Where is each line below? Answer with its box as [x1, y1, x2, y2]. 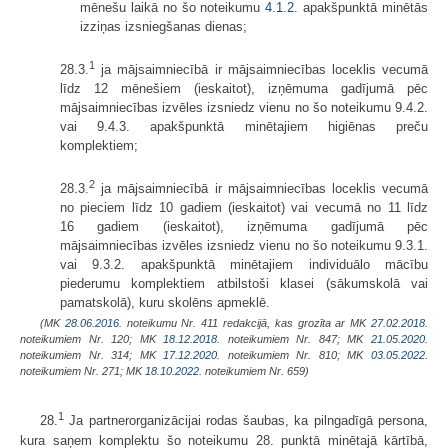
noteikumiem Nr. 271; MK [20, 365, 145, 378]
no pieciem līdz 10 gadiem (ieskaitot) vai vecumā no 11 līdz [60, 200, 428, 216]
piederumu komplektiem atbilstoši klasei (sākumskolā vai [60, 276, 428, 292]
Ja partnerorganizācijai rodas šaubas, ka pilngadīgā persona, [64, 413, 428, 429]
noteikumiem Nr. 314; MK [20, 349, 164, 362]
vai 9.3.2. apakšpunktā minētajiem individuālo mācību [60, 257, 428, 273]
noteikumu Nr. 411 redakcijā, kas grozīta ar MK [121, 317, 372, 330]
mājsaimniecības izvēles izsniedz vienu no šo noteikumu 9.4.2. [60, 100, 428, 116]
